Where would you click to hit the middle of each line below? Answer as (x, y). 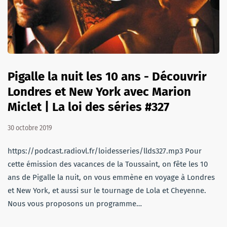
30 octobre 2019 (30, 128)
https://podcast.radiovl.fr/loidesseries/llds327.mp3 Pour (105, 151)
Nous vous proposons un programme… (75, 204)
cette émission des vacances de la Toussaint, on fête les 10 (108, 164)
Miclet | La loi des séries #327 (88, 107)
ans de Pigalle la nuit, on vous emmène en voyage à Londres (111, 178)
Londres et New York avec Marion (99, 92)
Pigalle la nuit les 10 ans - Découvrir (107, 77)
